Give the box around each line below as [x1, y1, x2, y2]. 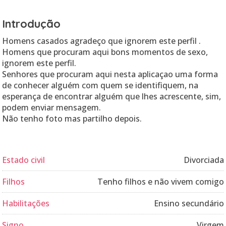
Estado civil [2, 154, 45, 165]
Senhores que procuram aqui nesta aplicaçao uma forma [2, 69, 218, 80]
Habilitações [2, 198, 49, 209]
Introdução [2, 17, 61, 31]
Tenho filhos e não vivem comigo [97, 176, 224, 187]
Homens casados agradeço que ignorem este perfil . [2, 35, 201, 46]
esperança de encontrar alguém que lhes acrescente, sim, [2, 91, 221, 102]
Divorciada [184, 154, 224, 165]
